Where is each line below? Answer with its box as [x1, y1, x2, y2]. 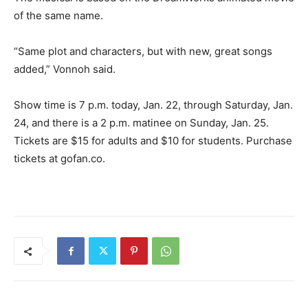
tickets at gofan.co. [14, 152, 105, 166]
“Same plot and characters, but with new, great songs [14, 45, 272, 58]
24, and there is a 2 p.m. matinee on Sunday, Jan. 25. [14, 116, 269, 130]
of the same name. [14, 9, 103, 23]
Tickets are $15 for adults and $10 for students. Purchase [14, 134, 292, 148]
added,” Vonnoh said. [14, 63, 115, 76]
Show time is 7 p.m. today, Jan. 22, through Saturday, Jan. [14, 98, 293, 112]
